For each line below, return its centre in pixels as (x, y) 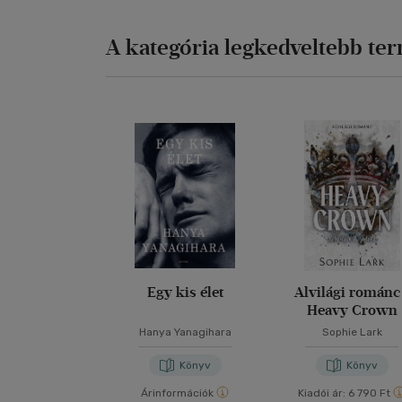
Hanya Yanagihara (185, 332)
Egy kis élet (185, 292)
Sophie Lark (352, 332)
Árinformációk (177, 393)
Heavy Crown (352, 310)
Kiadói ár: (321, 393)
